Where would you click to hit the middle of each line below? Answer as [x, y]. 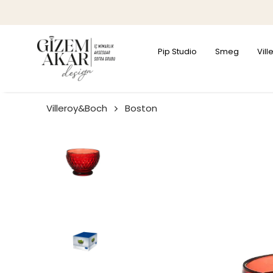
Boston [141, 108]
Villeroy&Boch [77, 108]
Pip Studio [177, 51]
